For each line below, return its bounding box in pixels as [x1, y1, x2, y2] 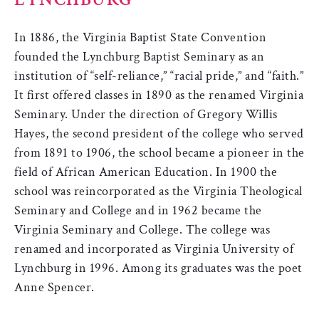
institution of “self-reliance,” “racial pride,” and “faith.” [14, 67, 303, 84]
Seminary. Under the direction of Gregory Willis [14, 105, 278, 122]
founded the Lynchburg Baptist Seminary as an [14, 48, 264, 65]
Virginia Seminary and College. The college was [14, 221, 270, 238]
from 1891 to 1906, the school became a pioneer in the [14, 144, 305, 161]
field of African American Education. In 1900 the [14, 163, 277, 180]
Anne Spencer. [14, 278, 95, 296]
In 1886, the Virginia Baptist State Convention [14, 28, 266, 46]
